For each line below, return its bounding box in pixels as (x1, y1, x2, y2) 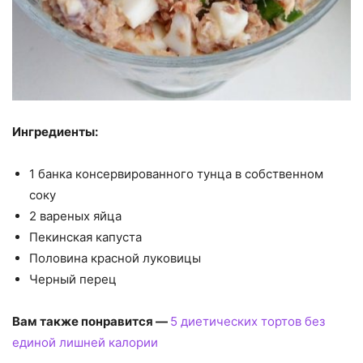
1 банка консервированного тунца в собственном (29, 165, 323, 181)
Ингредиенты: (12, 123, 98, 139)
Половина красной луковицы (29, 250, 201, 266)
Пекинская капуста (29, 228, 142, 245)
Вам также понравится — (12, 313, 170, 329)
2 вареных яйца (29, 207, 122, 224)
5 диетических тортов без (170, 313, 325, 329)
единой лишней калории (12, 334, 158, 350)
